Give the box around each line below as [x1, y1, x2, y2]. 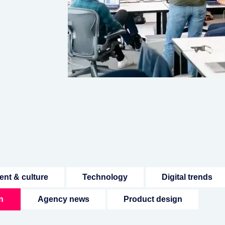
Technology [82, 173, 128, 182]
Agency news [38, 195, 89, 204]
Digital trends [162, 173, 212, 182]
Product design [124, 195, 182, 204]
